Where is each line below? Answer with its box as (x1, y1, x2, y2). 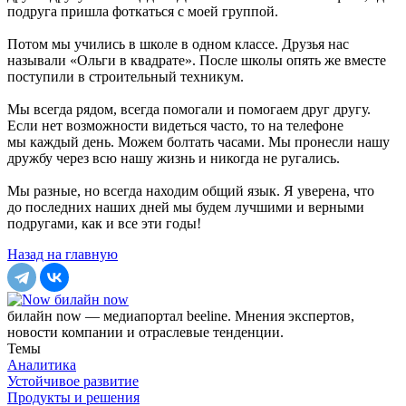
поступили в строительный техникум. (7, 68, 244, 84)
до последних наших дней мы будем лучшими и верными (7, 198, 364, 215)
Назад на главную (7, 246, 118, 262)
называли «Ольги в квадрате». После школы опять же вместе (7, 52, 386, 68)
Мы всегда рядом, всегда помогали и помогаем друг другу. (7, 101, 371, 117)
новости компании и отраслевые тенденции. (7, 324, 284, 340)
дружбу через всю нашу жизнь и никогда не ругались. (7, 150, 340, 166)
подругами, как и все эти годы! (7, 215, 201, 231)
